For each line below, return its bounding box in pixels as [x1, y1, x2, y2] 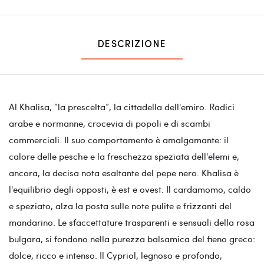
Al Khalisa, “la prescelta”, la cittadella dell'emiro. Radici [9, 100, 235, 113]
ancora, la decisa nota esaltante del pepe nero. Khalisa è [9, 166, 239, 179]
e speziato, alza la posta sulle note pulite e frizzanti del [9, 199, 232, 212]
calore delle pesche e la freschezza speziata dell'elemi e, [9, 150, 239, 162]
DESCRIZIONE [97, 39, 167, 49]
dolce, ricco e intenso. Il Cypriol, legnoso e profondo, [9, 249, 222, 261]
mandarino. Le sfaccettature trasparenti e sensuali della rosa [9, 216, 255, 228]
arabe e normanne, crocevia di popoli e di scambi [9, 117, 210, 129]
